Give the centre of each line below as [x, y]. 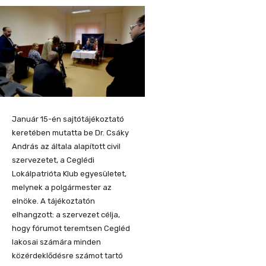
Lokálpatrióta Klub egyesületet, [69, 173]
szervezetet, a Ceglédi [53, 160]
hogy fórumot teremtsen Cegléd [71, 228]
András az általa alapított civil [66, 146]
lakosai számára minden [56, 242]
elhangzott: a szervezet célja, [66, 214]
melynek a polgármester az [62, 187]
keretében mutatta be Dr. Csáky [70, 132]
